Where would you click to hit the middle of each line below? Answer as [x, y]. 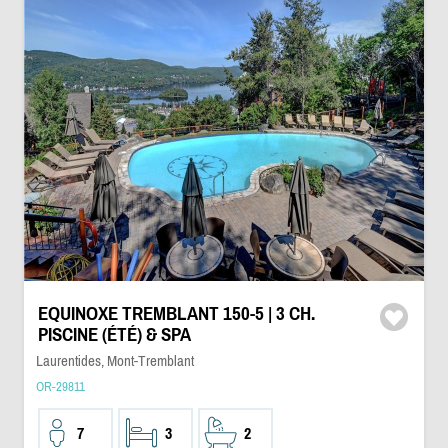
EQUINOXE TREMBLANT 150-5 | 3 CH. [176, 313]
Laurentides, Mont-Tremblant [114, 360]
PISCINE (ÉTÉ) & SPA [114, 334]
